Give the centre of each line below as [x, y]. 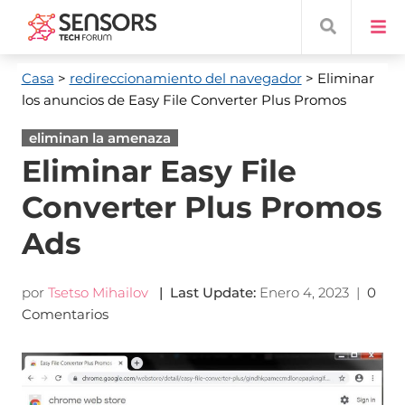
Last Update [211, 292]
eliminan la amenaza [99, 138]
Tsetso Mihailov [98, 292]
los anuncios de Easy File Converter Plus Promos [184, 100]
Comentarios [66, 314]
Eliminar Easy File [159, 171]
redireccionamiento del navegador [185, 78]
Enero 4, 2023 [304, 292]
